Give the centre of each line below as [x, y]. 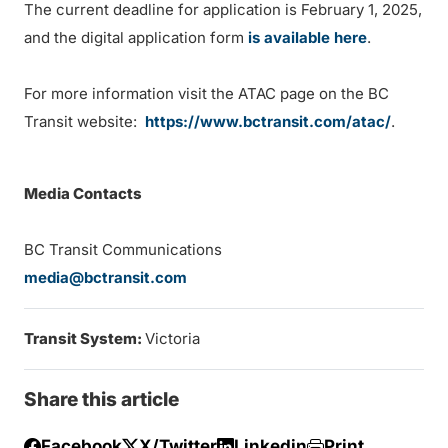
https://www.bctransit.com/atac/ [268, 121]
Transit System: [84, 338]
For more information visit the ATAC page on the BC [206, 93]
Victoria [172, 338]
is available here [307, 37]
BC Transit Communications [175, 249]
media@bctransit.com [105, 277]
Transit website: [84, 121]
